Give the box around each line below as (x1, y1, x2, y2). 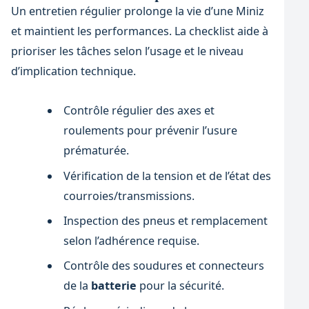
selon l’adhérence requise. (63, 233, 199, 248)
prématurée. (63, 143, 129, 159)
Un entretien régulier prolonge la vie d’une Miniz (10, 3, 264, 19)
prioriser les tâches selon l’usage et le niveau (10, 43, 243, 59)
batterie (90, 278, 137, 294)
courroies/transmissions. (63, 188, 195, 203)
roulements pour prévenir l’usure (63, 123, 237, 139)
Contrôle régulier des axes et (63, 103, 215, 119)
